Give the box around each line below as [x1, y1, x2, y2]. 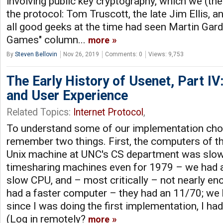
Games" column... [6, 33, 88, 46]
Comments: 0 [105, 50, 142, 58]
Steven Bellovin [15, 50, 57, 58]
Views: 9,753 [148, 50, 184, 58]
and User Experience [6, 87, 128, 104]
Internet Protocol [73, 106, 143, 118]
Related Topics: [6, 106, 73, 118]
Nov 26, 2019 [63, 50, 99, 58]
